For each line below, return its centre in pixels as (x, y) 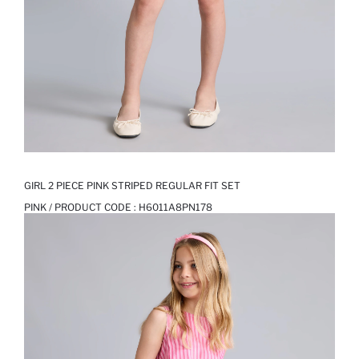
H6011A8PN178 (175, 208)
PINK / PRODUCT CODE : (81, 208)
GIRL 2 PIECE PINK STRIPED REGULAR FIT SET (132, 186)
